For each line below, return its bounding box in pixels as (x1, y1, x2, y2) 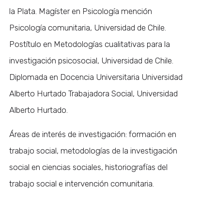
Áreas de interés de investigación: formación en (9, 129, 177, 139)
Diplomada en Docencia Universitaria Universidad (9, 72, 183, 82)
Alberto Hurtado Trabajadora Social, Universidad (9, 89, 178, 99)
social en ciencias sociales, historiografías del (9, 162, 168, 172)
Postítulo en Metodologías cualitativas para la (9, 39, 170, 49)
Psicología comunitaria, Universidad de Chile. (9, 23, 167, 33)
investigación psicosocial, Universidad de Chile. (9, 56, 174, 66)
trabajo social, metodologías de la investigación (9, 146, 178, 156)
